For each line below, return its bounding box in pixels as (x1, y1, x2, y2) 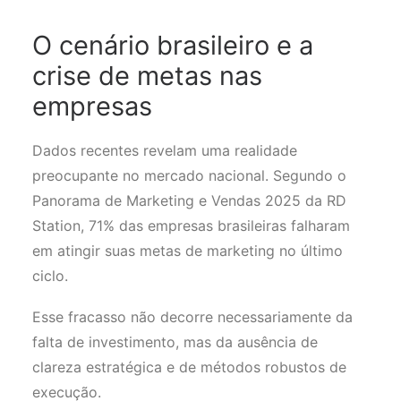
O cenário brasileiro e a (32, 30, 313, 61)
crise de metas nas (32, 60, 262, 91)
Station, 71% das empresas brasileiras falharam (32, 217, 350, 235)
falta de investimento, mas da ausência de (32, 333, 318, 351)
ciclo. (32, 267, 73, 285)
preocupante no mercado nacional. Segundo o (32, 166, 346, 184)
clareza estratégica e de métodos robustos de (32, 358, 346, 376)
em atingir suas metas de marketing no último (32, 242, 343, 260)
